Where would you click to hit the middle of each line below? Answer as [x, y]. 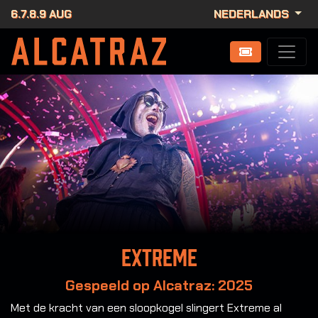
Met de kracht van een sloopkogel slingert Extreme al [146, 308]
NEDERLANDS [253, 14]
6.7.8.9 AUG [41, 14]
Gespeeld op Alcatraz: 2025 [159, 286]
